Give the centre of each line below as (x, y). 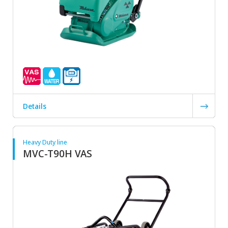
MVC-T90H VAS (58, 153)
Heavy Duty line (45, 142)
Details (35, 106)
